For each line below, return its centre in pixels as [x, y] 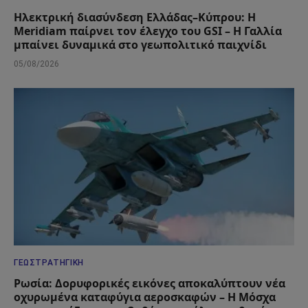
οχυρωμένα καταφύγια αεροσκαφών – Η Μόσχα [145, 297]
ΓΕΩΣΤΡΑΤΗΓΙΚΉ [49, 263]
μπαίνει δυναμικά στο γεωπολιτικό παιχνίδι [140, 44]
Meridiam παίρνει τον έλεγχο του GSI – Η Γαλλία [148, 31]
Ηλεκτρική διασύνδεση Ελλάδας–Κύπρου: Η [135, 17]
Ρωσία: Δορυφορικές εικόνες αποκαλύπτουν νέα [150, 284]
